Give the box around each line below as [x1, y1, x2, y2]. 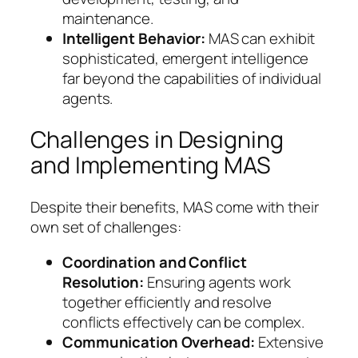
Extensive [254, 331, 324, 352]
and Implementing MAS [30, 149, 271, 181]
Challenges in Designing [30, 124, 284, 156]
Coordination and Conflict [62, 251, 247, 272]
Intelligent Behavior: [62, 27, 205, 49]
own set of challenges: [30, 217, 181, 238]
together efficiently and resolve [62, 291, 272, 312]
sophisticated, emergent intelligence [62, 47, 309, 69]
